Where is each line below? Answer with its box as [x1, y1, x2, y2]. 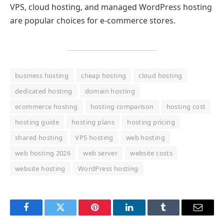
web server [83, 148, 118, 157]
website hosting [15, 163, 65, 173]
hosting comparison [90, 101, 154, 111]
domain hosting [84, 86, 135, 95]
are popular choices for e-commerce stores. [10, 14, 175, 26]
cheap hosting [81, 70, 126, 80]
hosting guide [15, 117, 59, 126]
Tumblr [162, 210, 189, 219]
